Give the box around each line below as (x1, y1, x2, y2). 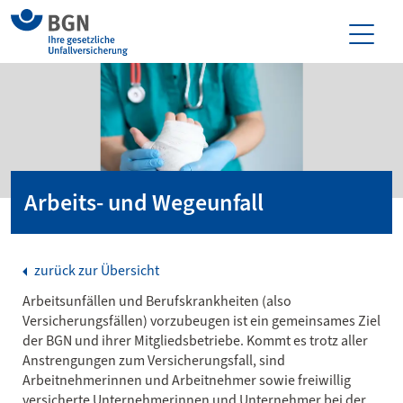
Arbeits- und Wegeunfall (24, 187, 264, 218)
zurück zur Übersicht (31, 261, 159, 280)
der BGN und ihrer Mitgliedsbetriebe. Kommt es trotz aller (22, 331, 368, 350)
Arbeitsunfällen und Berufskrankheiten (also (22, 291, 291, 310)
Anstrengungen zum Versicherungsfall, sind (22, 351, 285, 370)
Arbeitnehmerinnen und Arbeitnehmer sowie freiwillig (22, 371, 351, 390)
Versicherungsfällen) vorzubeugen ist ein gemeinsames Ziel (22, 311, 381, 330)
